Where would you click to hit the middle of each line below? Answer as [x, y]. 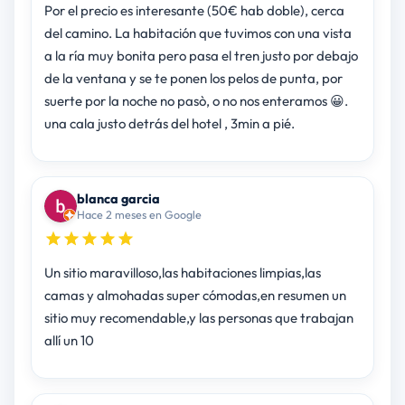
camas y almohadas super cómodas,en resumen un [195, 296]
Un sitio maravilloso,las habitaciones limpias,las [182, 273]
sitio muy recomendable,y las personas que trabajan [198, 318]
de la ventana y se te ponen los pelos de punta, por [193, 79]
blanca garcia [118, 199]
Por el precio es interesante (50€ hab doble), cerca [194, 11]
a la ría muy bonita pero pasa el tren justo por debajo [201, 56]
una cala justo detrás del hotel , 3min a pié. [169, 124]
